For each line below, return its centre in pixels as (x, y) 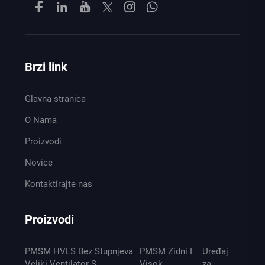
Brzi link (46, 67)
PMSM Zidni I (166, 252)
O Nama (41, 120)
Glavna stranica (55, 99)
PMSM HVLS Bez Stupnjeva (79, 252)
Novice (38, 163)
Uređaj (216, 252)
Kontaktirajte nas (58, 184)
